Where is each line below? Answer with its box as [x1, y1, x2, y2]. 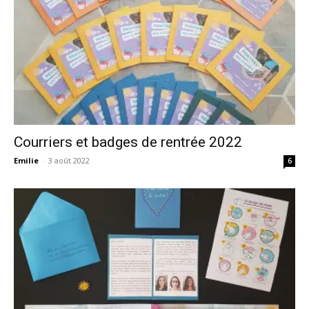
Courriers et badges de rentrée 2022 [14, 134, 242, 151]
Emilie [14, 155, 39, 166]
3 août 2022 [48, 155, 90, 166]
